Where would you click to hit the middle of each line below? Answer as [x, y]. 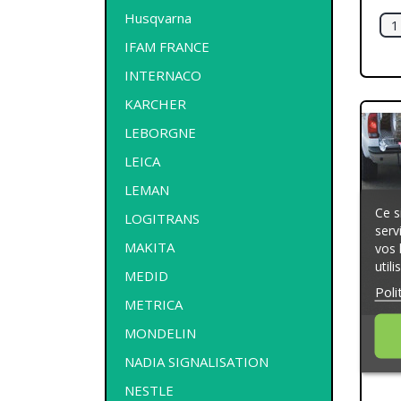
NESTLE [149, 390]
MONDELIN [160, 333]
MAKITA [149, 247]
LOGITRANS [162, 218]
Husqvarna [158, 17]
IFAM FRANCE [167, 46]
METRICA [154, 304]
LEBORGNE [160, 132]
